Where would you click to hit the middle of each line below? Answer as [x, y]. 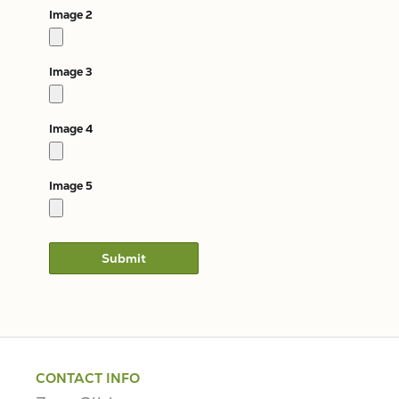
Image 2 [71, 15]
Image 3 [71, 72]
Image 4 [71, 129]
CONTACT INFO [88, 378]
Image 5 [71, 186]
